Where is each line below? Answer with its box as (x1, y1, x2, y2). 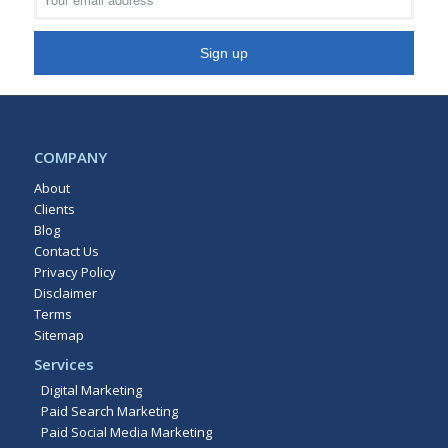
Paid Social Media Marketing (40, 422, 212, 441)
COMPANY (33, 146, 107, 167)
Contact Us (33, 241, 99, 260)
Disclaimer (33, 283, 97, 302)
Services (33, 353, 94, 374)
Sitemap (33, 325, 84, 344)
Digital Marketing (40, 380, 142, 399)
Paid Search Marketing (40, 401, 178, 420)
